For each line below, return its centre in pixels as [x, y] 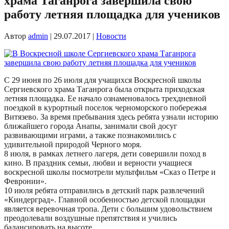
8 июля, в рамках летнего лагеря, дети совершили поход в [105, 154]
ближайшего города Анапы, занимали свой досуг [91, 126]
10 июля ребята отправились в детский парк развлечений [104, 191]
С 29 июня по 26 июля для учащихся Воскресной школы [103, 80]
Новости [111, 36]
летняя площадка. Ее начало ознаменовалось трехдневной [105, 99]
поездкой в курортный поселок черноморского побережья [105, 108]
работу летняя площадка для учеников [112, 15]
